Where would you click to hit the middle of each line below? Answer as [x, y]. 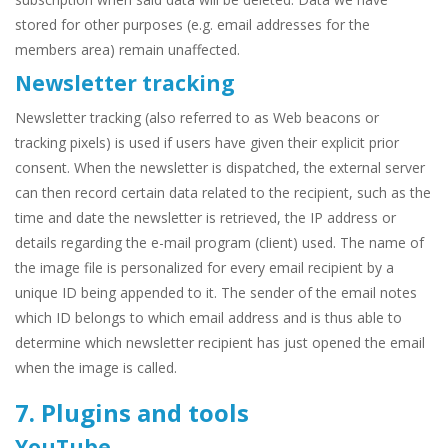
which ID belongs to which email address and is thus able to [208, 318]
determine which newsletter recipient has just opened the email [220, 343]
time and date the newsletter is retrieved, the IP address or [205, 218]
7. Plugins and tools [132, 413]
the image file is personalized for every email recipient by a [204, 268]
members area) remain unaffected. [127, 50]
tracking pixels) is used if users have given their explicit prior [207, 143]
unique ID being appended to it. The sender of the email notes [216, 293]
